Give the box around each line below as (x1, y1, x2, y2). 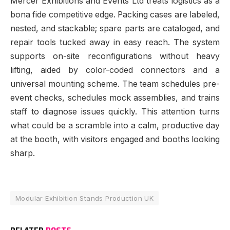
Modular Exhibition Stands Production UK (15, 194, 154, 202)
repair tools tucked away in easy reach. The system (10, 37, 220, 48)
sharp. (10, 148, 35, 159)
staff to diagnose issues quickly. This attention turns (10, 107, 220, 117)
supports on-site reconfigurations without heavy (10, 51, 220, 62)
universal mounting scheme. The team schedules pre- (10, 79, 220, 89)
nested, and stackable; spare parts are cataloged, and (10, 24, 220, 34)
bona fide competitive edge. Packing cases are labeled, (10, 10, 220, 20)
